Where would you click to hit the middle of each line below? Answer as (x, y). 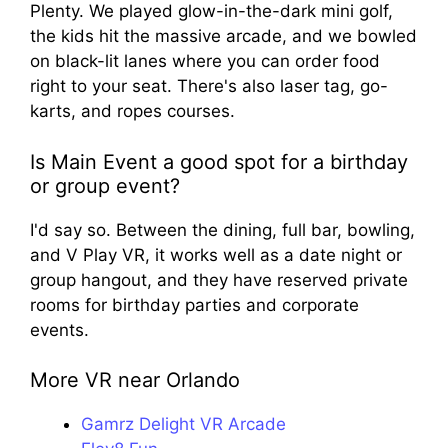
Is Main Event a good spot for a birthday (219, 161)
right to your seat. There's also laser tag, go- (209, 86)
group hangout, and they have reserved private (219, 279)
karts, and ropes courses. (132, 111)
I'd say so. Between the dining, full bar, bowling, (222, 229)
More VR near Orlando (135, 380)
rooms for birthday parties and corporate (194, 304)
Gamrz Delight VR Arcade (183, 424)
